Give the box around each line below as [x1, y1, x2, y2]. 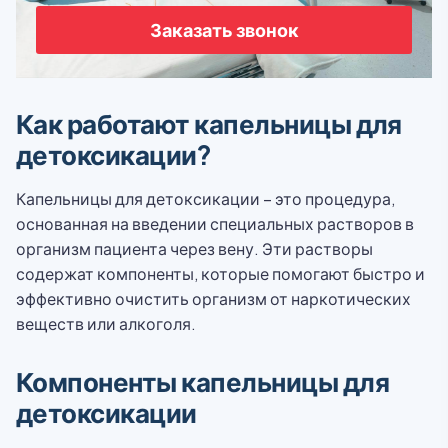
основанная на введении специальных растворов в [16, 213, 414, 234]
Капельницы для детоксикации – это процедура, [16, 188, 395, 209]
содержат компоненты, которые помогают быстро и [16, 263, 425, 284]
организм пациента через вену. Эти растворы [16, 238, 373, 259]
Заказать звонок [149, 18, 299, 41]
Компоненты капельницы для [16, 365, 390, 398]
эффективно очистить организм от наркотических [16, 288, 411, 309]
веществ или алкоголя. [16, 313, 196, 334]
